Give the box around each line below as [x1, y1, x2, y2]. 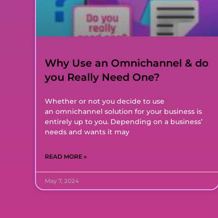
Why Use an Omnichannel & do [45, 56, 209, 69]
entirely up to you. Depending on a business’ [45, 117, 202, 126]
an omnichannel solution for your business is [45, 107, 202, 116]
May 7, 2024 [45, 177, 79, 184]
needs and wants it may [45, 127, 129, 136]
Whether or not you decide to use [45, 96, 164, 106]
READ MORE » [45, 152, 87, 160]
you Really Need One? [45, 71, 163, 83]
